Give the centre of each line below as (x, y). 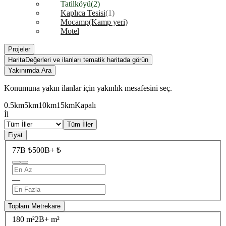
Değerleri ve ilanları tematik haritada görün (87, 60)
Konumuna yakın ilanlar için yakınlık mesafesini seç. (88, 88)
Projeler (19, 49)
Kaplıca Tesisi (83, 13)
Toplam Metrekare (34, 206)
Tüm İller (80, 124)
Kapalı (85, 105)
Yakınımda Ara (30, 70)
